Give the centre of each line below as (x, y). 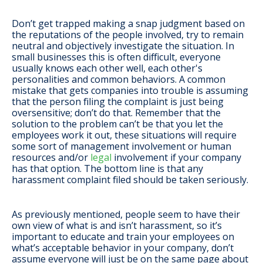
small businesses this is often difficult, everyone (116, 57)
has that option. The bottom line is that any (107, 169)
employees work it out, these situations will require (124, 135)
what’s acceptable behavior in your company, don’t (123, 248)
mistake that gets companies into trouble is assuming (130, 91)
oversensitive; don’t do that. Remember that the (116, 113)
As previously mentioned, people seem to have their (126, 215)
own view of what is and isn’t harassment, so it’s (117, 226)
